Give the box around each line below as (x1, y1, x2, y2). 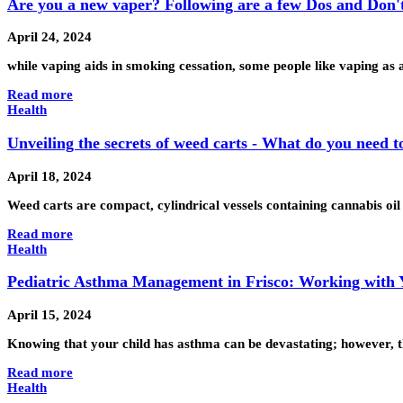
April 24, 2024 (7, 30, 92, 45)
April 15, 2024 (7, 307, 92, 322)
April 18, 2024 (7, 168, 92, 184)
